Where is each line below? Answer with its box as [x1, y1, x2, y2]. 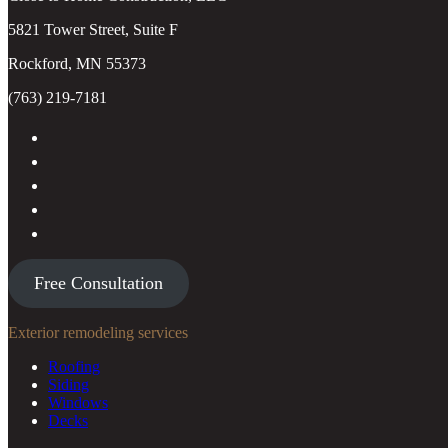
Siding [48, 376, 89, 394]
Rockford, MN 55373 [8, 55, 146, 73]
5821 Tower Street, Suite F [8, 21, 178, 39]
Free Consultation [33, 273, 163, 294]
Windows [48, 394, 108, 412]
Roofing [48, 358, 100, 376]
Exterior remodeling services [8, 324, 188, 342]
